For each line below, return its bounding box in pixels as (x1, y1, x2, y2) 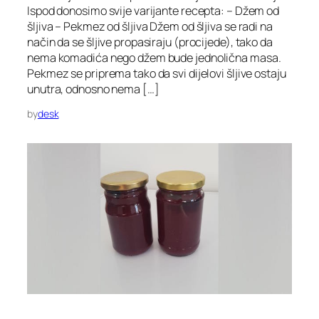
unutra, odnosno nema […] (27, 80, 159, 97)
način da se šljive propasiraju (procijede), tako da (27, 33, 273, 50)
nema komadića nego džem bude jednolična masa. (27, 49, 281, 66)
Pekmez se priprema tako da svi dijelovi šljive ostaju (27, 65, 286, 81)
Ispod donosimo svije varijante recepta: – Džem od (27, 2, 280, 19)
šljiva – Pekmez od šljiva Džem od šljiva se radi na (27, 18, 273, 34)
